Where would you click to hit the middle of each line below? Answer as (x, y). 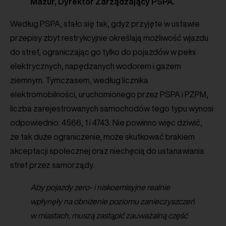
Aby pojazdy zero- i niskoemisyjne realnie (100, 187)
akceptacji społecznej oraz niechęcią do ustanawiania (107, 151)
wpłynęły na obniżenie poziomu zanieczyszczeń (112, 201)
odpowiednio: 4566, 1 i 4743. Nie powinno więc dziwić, (106, 122)
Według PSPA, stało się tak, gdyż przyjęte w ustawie (105, 23)
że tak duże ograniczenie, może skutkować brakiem (102, 136)
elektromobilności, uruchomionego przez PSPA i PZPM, (109, 94)
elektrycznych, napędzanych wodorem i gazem (96, 66)
